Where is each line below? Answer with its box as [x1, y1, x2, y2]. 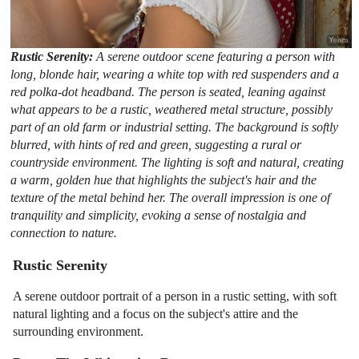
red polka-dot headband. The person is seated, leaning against [10, 84, 326, 99]
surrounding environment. [13, 325, 144, 339]
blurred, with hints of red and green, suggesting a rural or [10, 137, 302, 151]
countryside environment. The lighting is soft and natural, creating [10, 155, 345, 169]
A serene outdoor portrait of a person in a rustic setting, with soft [13, 289, 337, 304]
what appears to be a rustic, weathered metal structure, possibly [10, 102, 333, 116]
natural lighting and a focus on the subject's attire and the [13, 307, 299, 321]
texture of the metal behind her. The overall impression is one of [10, 190, 331, 204]
